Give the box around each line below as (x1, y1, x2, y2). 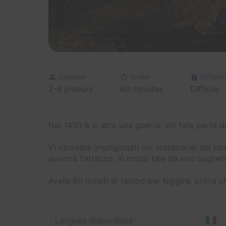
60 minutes (120, 84, 163, 94)
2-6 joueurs (48, 84, 93, 94)
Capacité (59, 73, 86, 81)
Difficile (190, 84, 219, 94)
